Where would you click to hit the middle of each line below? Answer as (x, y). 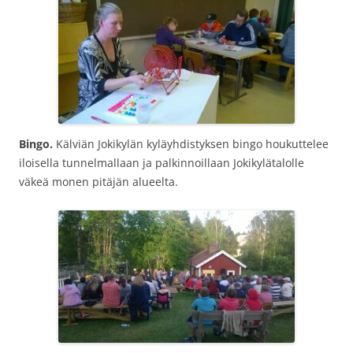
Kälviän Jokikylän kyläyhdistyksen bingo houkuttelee (191, 144)
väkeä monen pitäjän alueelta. (100, 182)
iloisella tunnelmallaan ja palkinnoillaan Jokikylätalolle (162, 163)
